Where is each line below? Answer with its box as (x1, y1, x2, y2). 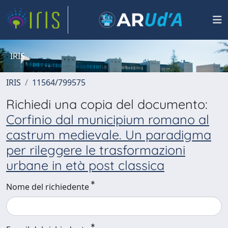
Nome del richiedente (6, 181, 89, 192)
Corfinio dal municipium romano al (6, 111, 209, 127)
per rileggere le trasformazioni (6, 142, 185, 158)
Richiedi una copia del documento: (6, 96, 208, 112)
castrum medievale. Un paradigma (6, 127, 211, 142)
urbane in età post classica (6, 157, 164, 173)
